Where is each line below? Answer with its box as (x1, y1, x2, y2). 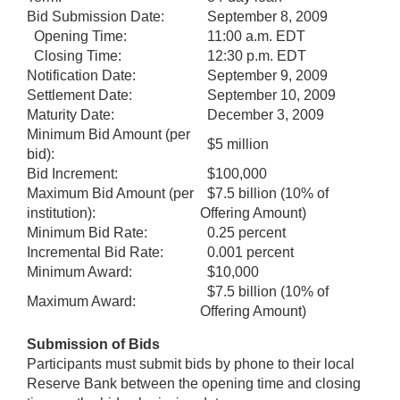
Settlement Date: (27, 87, 132, 103)
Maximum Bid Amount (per (27, 185, 194, 201)
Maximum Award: (27, 293, 136, 309)
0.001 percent (200, 244, 294, 260)
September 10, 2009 (200, 87, 336, 103)
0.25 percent (200, 224, 286, 240)
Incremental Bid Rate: (27, 244, 163, 260)
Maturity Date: (27, 106, 114, 122)
